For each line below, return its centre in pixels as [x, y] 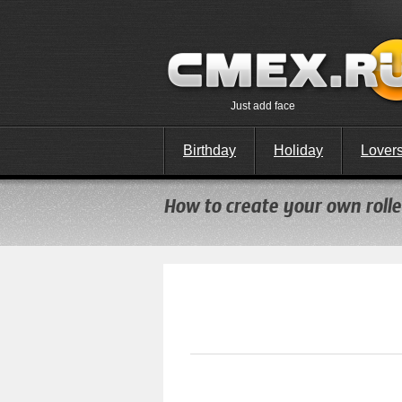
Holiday [298, 150]
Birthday [210, 150]
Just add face [263, 106]
